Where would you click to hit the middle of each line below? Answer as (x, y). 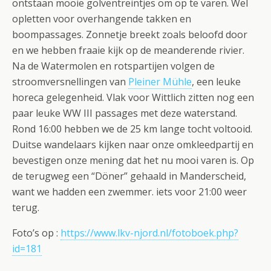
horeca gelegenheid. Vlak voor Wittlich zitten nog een (133, 97)
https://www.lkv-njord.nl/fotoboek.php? (149, 233)
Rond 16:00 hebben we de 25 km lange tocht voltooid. (132, 129)
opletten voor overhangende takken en (102, 19)
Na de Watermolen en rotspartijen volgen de (113, 66)
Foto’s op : (36, 233)
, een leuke (216, 82)
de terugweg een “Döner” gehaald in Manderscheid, (129, 176)
